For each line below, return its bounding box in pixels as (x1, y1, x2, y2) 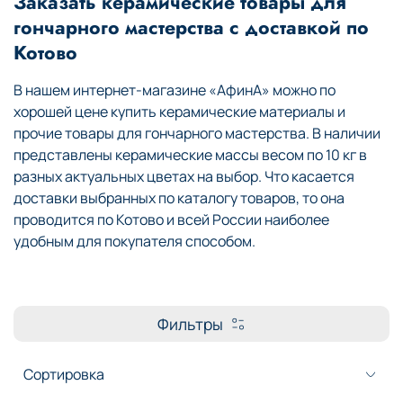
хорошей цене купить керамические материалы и (13, 101, 345, 121)
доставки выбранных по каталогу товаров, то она (13, 187, 345, 208)
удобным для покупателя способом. (13, 230, 258, 251)
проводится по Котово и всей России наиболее (13, 209, 329, 229)
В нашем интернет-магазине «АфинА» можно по (13, 79, 336, 100)
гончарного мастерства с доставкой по (13, 13, 369, 41)
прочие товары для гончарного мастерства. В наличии (13, 122, 381, 143)
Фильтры (157, 312, 223, 335)
